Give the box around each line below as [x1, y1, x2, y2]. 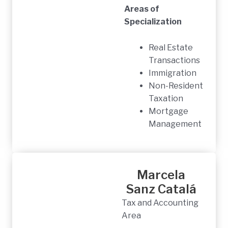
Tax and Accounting [122, 197, 199, 208]
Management [149, 119, 202, 129]
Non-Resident [149, 80, 203, 91]
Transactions [149, 55, 200, 65]
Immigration [149, 68, 196, 78]
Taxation [149, 93, 183, 103]
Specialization [124, 16, 182, 26]
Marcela [137, 167, 186, 182]
